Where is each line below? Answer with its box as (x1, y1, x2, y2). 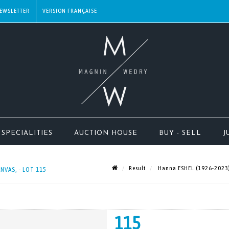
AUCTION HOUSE (74, 130, 138, 136)
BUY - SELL (159, 130, 201, 136)
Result (129, 164, 146, 172)
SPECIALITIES (2, 130, 53, 136)
